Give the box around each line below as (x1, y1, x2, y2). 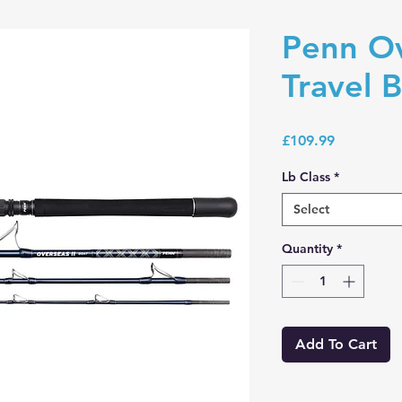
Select (293, 201, 329, 218)
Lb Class (282, 169, 330, 186)
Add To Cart (295, 336, 377, 354)
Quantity (282, 240, 333, 258)
